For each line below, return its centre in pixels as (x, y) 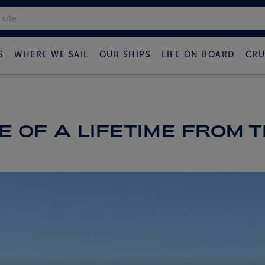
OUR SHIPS (125, 54)
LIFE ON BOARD (198, 54)
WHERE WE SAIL (51, 54)
